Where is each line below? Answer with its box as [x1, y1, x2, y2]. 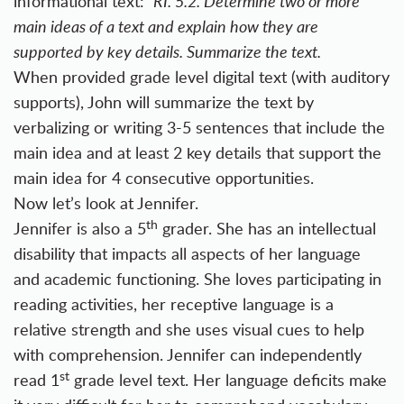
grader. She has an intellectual [158, 217, 376, 240]
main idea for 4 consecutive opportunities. [14, 167, 314, 189]
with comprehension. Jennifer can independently [14, 344, 362, 366]
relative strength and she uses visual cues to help [14, 318, 364, 341]
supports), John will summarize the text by [14, 91, 314, 114]
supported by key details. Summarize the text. [14, 41, 335, 63]
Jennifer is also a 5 [14, 217, 146, 240]
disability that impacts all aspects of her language [14, 243, 361, 265]
